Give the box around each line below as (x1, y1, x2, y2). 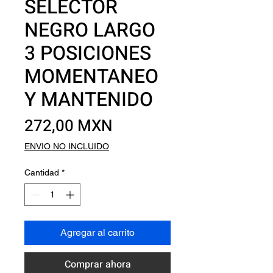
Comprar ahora (64, 257, 131, 272)
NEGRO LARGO (24, 16, 155, 44)
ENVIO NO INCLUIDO (24, 141, 109, 151)
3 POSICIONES (24, 39, 151, 68)
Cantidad (24, 168, 59, 177)
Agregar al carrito (60, 227, 135, 238)
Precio (112, 114, 158, 137)
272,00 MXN (24, 115, 113, 138)
